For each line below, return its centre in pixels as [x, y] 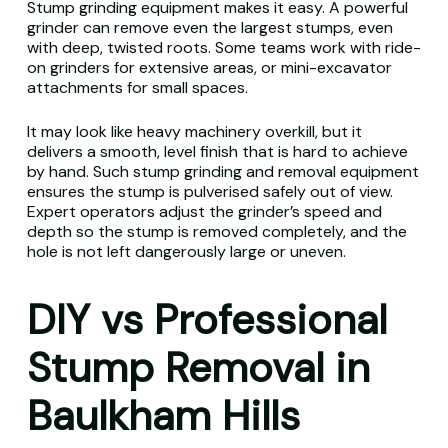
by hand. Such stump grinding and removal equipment [222, 171]
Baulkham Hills [168, 416]
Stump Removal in [198, 368]
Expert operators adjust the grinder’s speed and [204, 211]
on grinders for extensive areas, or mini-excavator [209, 67]
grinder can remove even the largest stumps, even [209, 27]
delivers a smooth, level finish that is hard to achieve [217, 151]
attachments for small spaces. [137, 87]
